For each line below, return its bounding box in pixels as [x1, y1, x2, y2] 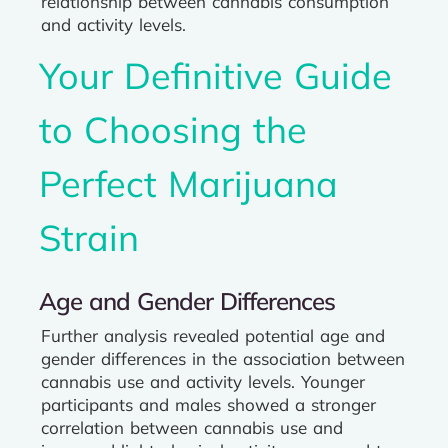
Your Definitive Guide [39, 53, 392, 98]
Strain [39, 215, 139, 260]
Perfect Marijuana [39, 161, 338, 206]
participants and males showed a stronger [41, 394, 376, 415]
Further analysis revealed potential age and [41, 325, 385, 346]
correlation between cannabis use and [41, 417, 343, 438]
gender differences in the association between [41, 348, 405, 369]
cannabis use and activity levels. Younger [41, 371, 365, 392]
